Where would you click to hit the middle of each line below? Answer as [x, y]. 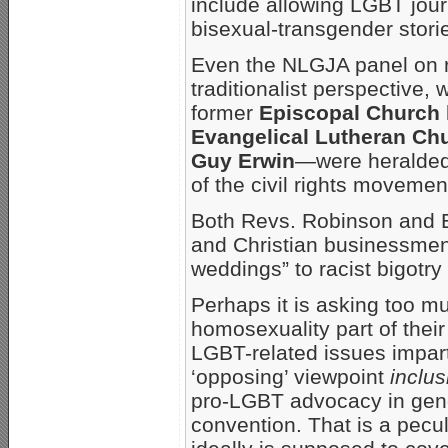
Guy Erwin [243, 161]
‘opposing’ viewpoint [290, 377]
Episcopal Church [349, 113]
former [225, 113]
